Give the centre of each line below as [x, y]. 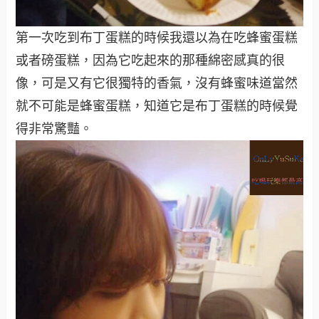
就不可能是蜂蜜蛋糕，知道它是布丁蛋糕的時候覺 [157, 106]
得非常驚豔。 [54, 129]
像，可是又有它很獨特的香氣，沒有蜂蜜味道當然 [157, 84]
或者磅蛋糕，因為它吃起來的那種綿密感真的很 [151, 61]
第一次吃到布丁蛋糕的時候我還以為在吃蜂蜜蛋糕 [157, 38]
